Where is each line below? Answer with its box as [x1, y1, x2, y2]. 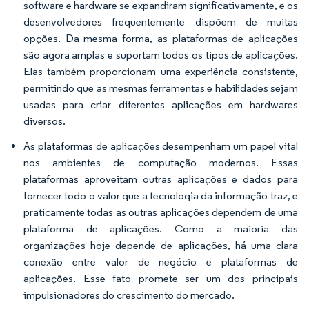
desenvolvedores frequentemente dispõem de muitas [23, 15, 298, 28]
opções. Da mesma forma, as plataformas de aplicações [23, 32, 298, 45]
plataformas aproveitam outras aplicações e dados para [23, 172, 298, 186]
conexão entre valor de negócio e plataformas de [23, 255, 298, 268]
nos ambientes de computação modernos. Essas [23, 156, 298, 169]
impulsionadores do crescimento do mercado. [23, 288, 235, 301]
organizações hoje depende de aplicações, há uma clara [23, 239, 298, 252]
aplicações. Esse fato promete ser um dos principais [23, 272, 298, 285]
